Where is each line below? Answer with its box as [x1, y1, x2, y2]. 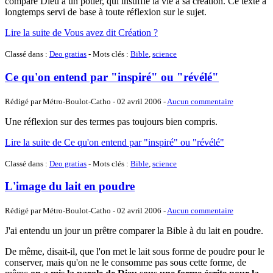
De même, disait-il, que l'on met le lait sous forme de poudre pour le [5, 246, 264, 257]
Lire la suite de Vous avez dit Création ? [5, 27, 158, 38]
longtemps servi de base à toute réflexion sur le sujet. [5, 7, 207, 18]
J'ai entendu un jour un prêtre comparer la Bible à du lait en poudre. [5, 225, 263, 236]
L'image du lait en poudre [5, 180, 135, 193]
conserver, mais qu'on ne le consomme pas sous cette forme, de [5, 257, 246, 268]
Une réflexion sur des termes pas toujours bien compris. [5, 116, 218, 127]
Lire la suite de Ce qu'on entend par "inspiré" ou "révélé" [5, 136, 224, 147]
